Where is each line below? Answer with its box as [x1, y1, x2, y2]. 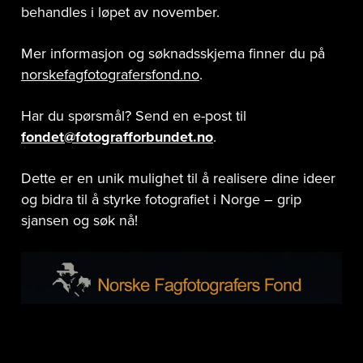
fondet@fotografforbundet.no [21, 126, 213, 148]
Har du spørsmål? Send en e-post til [21, 105, 246, 127]
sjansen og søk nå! [21, 210, 138, 232]
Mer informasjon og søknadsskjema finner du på [21, 43, 325, 65]
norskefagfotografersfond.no [21, 64, 199, 86]
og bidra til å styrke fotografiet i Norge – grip [21, 189, 301, 211]
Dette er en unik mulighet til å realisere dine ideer [21, 168, 335, 190]
